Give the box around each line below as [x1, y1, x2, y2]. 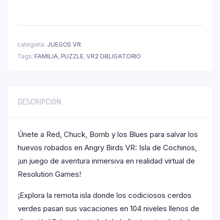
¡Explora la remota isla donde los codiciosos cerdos [18, 190, 192, 200]
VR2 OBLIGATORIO [86, 52, 141, 60]
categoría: [17, 40, 47, 48]
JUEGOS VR [47, 40, 82, 48]
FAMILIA [34, 52, 58, 60]
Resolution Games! [18, 169, 81, 179]
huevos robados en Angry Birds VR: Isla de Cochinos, [18, 142, 197, 152]
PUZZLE [60, 52, 83, 60]
